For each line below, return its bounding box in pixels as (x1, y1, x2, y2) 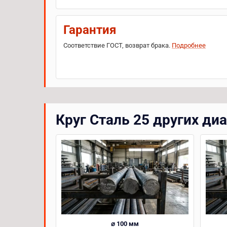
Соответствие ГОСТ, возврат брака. (63, 42, 172, 49)
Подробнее (172, 42, 206, 49)
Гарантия (63, 23, 116, 37)
